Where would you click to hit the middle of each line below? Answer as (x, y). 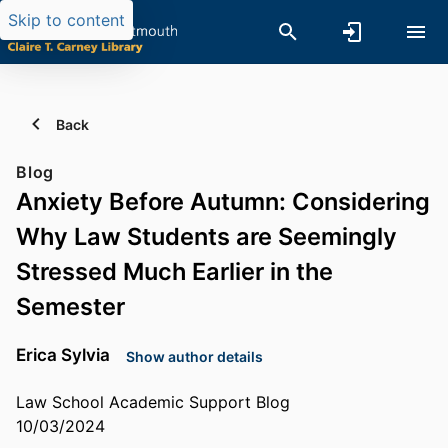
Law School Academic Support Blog (153, 402)
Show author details (194, 356)
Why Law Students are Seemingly (206, 236)
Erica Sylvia (63, 354)
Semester (70, 306)
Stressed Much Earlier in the (174, 271)
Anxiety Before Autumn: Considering (223, 201)
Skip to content (66, 20)
